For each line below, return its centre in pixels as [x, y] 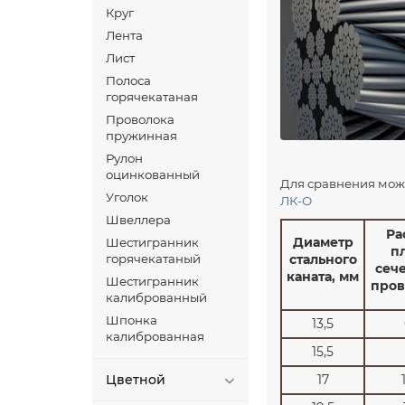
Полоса [128, 80]
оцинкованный [153, 174]
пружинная [141, 136]
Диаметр [323, 243]
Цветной [136, 380]
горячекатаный [153, 259]
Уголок [127, 197]
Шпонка [132, 320]
